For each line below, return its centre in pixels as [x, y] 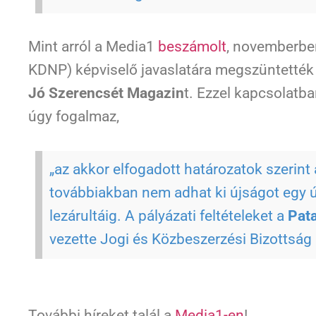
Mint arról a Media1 [93, 47]
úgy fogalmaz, [74, 117]
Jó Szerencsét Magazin [106, 93]
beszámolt [192, 47]
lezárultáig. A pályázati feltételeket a [169, 216]
